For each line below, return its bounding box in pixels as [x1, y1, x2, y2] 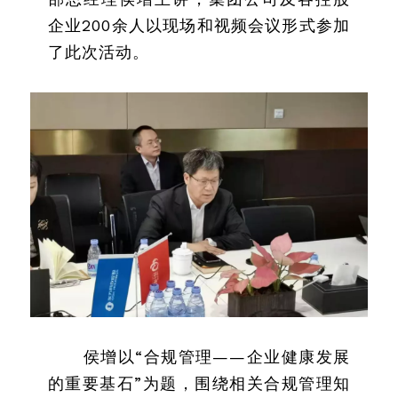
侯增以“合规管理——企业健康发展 [84, 347, 350, 366]
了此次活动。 [48, 43, 149, 61]
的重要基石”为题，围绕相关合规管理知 [48, 374, 350, 393]
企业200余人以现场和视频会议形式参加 [48, 16, 350, 35]
